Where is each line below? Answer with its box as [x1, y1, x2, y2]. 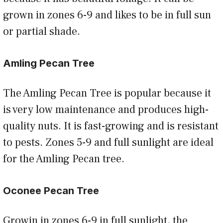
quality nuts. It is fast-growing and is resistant [3, 119, 219, 133]
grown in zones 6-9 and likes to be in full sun [3, 8, 211, 22]
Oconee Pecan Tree [3, 185, 99, 197]
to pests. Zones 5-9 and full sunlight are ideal [3, 135, 214, 150]
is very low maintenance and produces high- [3, 103, 209, 117]
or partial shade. [3, 24, 85, 39]
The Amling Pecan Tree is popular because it [3, 86, 211, 101]
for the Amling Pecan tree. [3, 152, 129, 166]
